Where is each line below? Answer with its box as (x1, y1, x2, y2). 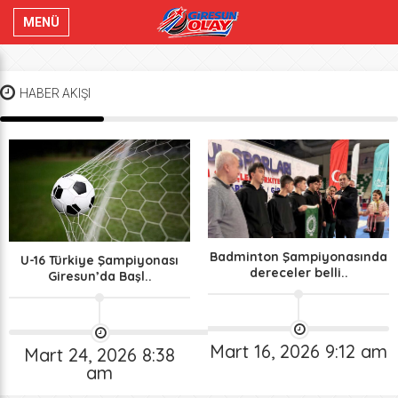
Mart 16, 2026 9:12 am (210, 340, 387, 363)
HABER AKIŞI (20, 86, 91, 100)
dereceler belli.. (249, 265, 348, 282)
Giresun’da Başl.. (47, 267, 152, 284)
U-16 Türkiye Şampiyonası (20, 251, 179, 268)
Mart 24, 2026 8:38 (24, 343, 175, 366)
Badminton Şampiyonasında (210, 249, 387, 266)
